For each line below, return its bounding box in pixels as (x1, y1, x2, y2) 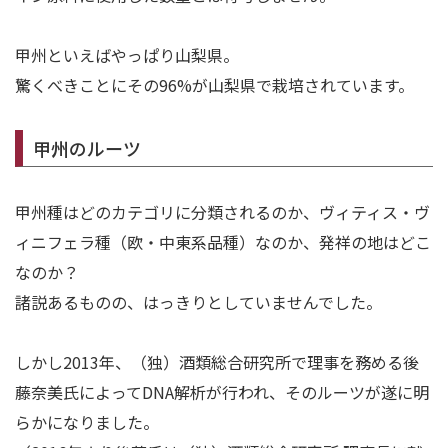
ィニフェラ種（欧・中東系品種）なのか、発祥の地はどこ (15, 230, 431, 255)
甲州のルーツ (33, 135, 141, 162)
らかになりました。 (15, 410, 159, 435)
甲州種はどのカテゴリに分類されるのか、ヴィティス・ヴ (15, 200, 430, 225)
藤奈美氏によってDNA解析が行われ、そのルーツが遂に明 (15, 380, 429, 405)
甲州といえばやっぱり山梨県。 (15, 43, 239, 68)
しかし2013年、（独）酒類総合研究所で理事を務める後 (15, 350, 419, 375)
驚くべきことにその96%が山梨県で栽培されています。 (15, 73, 414, 98)
